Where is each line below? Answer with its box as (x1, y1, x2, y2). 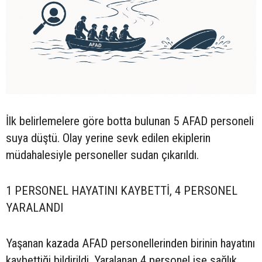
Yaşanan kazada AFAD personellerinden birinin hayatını (6, 236, 255, 250)
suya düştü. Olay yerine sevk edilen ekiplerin (6, 130, 211, 145)
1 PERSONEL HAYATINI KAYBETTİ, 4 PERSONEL (6, 183, 237, 198)
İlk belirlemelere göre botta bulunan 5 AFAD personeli (6, 113, 254, 128)
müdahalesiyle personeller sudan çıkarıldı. (6, 147, 199, 162)
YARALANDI (6, 200, 63, 215)
